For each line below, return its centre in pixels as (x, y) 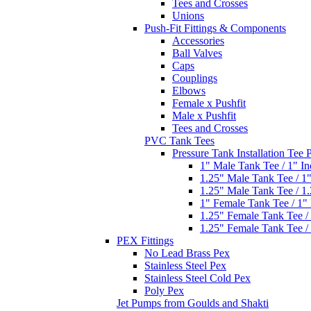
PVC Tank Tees (179, 141)
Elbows (189, 91)
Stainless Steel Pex (185, 266)
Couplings (195, 78)
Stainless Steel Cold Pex (197, 278)
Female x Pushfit (209, 103)
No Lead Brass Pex (187, 253)
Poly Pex (164, 291)
